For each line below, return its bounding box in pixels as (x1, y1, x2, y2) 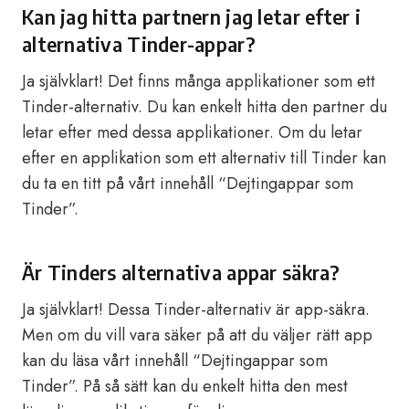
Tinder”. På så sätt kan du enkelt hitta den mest (22, 374, 348, 398)
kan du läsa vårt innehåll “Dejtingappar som (22, 349, 328, 372)
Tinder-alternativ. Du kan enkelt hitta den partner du (22, 95, 387, 119)
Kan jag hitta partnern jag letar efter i (22, 4, 361, 29)
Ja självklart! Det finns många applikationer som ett (22, 69, 375, 93)
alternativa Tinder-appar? (22, 31, 256, 57)
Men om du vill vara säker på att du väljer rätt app (22, 323, 372, 347)
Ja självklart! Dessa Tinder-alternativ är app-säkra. (22, 298, 370, 321)
